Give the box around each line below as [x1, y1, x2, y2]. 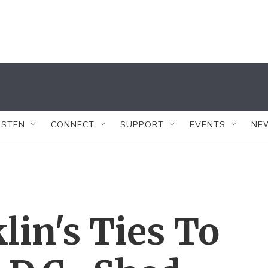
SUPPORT [120, 119, 164, 130]
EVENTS [190, 119, 226, 130]
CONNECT [51, 119, 95, 130]
